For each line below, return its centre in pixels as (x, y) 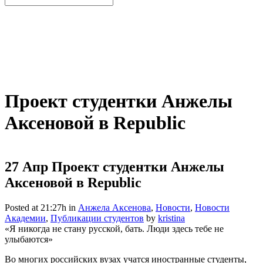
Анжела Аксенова (114, 207)
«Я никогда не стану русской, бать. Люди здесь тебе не (114, 228)
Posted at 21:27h (36, 207)
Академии (25, 218)
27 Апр (26, 166)
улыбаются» (29, 239)
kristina (171, 218)
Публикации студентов (97, 218)
